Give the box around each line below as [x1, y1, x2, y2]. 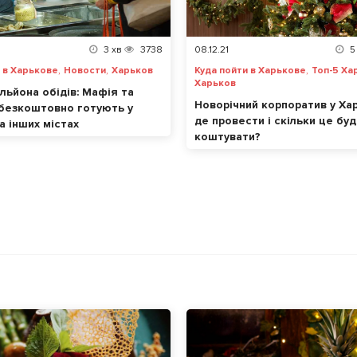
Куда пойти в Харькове [194, 65, 306, 77]
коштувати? [194, 130, 261, 144]
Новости [64, 65, 106, 77]
